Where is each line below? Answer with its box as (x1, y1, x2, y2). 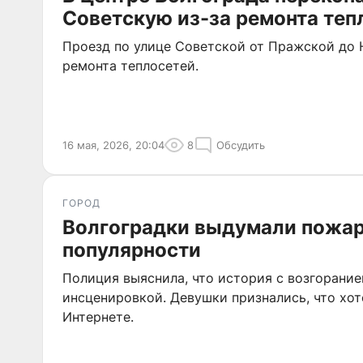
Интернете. (62, 309, 134, 325)
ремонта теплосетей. (62, 58, 199, 74)
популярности (62, 238, 201, 262)
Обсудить (216, 139, 265, 152)
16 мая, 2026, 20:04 (62, 139, 164, 152)
